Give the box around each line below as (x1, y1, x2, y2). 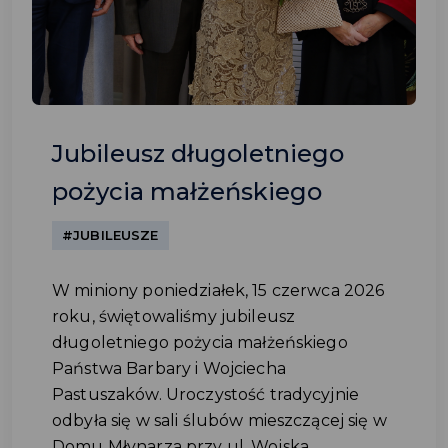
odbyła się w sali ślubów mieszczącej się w (52, 411, 387, 430)
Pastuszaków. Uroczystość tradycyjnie (52, 385, 360, 404)
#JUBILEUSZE (62, 227, 159, 243)
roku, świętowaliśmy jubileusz (52, 307, 296, 326)
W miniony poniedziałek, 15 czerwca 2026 (52, 281, 385, 300)
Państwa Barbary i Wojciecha (52, 359, 286, 378)
